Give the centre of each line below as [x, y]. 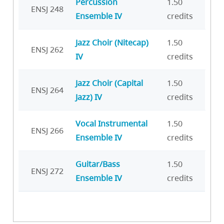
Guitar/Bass [98, 164]
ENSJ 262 [47, 50]
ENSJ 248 [47, 9]
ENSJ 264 [47, 90]
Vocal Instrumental [111, 124]
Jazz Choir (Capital [109, 83]
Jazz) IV [89, 97]
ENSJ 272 [47, 171]
